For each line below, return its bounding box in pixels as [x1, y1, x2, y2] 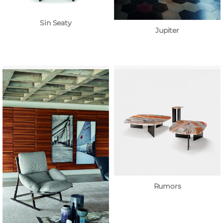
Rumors [153, 181, 181, 191]
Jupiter [155, 26, 179, 35]
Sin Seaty [40, 18, 72, 28]
